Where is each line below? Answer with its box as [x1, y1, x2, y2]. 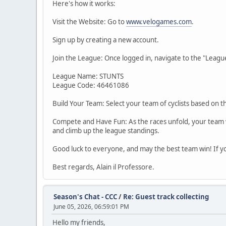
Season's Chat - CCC [53, 192, 117, 202]
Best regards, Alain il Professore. [52, 162, 154, 172]
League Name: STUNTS [52, 72, 124, 81]
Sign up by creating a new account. [52, 35, 159, 45]
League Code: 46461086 [52, 81, 129, 90]
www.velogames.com [126, 17, 192, 27]
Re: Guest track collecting [123, 192, 209, 202]
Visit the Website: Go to [52, 17, 126, 27]
